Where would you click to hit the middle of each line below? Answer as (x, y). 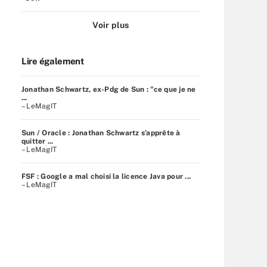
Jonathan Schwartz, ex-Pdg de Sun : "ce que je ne (109, 89)
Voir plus (111, 25)
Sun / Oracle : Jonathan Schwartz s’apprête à (101, 133)
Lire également (53, 61)
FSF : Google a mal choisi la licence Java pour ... (106, 176)
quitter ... (38, 141)
